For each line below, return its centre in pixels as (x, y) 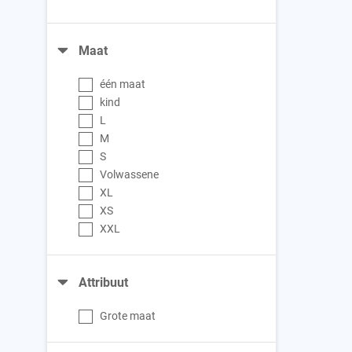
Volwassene (130, 174)
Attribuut (103, 282)
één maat (123, 84)
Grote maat (128, 316)
